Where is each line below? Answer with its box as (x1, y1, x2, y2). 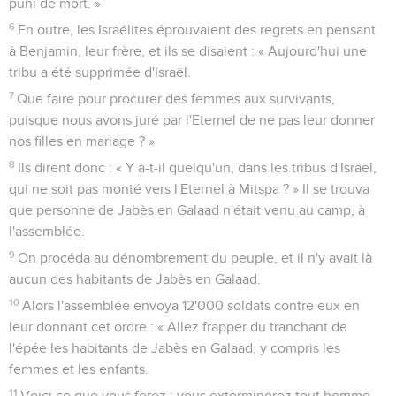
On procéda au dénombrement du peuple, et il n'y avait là (18, 250, 373, 265)
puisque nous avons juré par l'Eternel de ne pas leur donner (9, 112, 375, 127)
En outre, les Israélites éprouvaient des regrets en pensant (18, 22, 377, 37)
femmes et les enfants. (9, 362, 148, 377)
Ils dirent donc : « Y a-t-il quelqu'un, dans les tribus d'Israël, (18, 160, 377, 175)
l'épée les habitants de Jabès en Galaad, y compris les (9, 340, 340, 355)
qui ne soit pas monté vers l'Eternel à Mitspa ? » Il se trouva (9, 181, 369, 196)
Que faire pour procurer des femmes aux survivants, (17, 91, 336, 106)
